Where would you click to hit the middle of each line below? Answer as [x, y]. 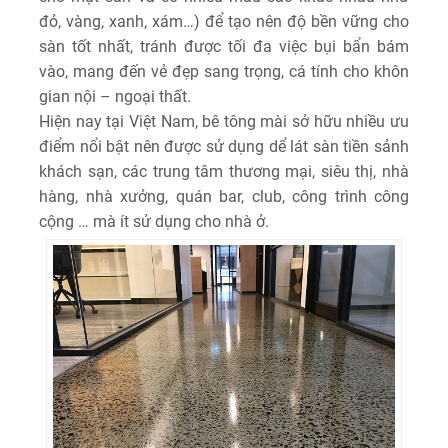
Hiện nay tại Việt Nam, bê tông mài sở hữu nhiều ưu [224, 121]
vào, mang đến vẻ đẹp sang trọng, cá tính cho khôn [224, 71]
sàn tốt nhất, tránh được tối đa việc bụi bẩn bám [224, 46]
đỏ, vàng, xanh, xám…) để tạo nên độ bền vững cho [224, 21]
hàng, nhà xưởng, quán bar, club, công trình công [224, 196]
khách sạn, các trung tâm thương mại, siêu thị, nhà [224, 171]
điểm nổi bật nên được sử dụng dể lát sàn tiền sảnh [224, 146]
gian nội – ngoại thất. [115, 96]
